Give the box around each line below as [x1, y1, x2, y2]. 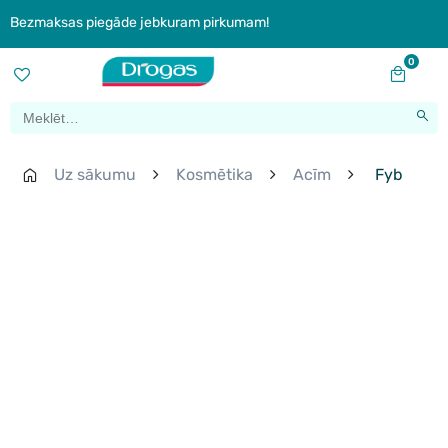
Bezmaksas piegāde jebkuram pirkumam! [10, 14, 269, 31]
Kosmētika [176, 165, 253, 185]
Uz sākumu [54, 165, 136, 185]
